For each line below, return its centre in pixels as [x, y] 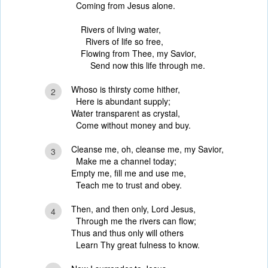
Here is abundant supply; [121, 101]
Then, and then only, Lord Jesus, [133, 209]
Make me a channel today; [124, 161]
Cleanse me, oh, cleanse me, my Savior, [147, 149]
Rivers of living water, [121, 29]
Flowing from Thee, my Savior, [138, 53]
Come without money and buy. [131, 125]
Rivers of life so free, [122, 41]
